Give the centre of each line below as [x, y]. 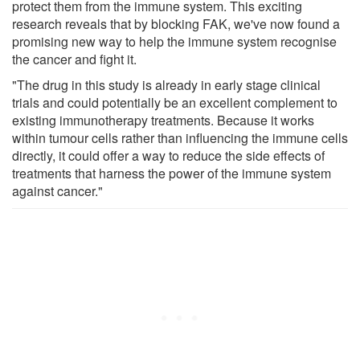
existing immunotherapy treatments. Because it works [163, 120]
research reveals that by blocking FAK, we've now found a [176, 23]
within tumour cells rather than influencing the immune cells [180, 137]
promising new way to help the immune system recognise [174, 41]
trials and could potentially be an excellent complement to [175, 102]
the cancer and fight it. [74, 59]
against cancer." [57, 190]
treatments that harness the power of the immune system [172, 173]
